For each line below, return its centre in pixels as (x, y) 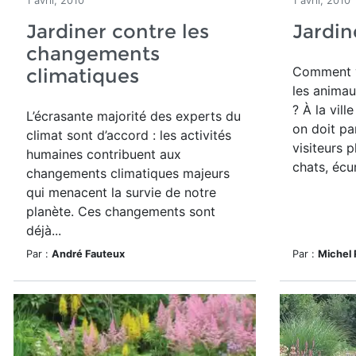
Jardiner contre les (118, 31)
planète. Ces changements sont (121, 211)
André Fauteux (88, 254)
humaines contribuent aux (104, 154)
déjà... (44, 230)
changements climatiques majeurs (128, 173)
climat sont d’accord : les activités (129, 135)
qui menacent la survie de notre (121, 192)
